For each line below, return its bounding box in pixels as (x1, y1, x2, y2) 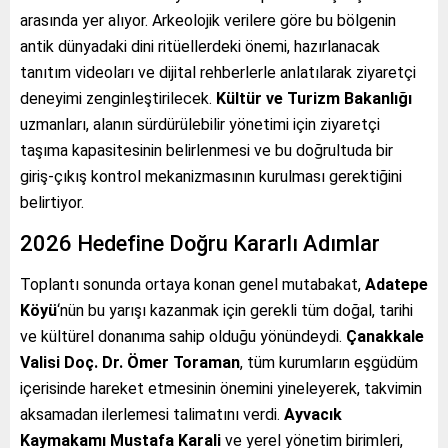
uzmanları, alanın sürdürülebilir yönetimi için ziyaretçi (20, 114, 380, 134)
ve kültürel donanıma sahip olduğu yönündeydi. (20, 326, 346, 346)
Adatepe (365, 274, 428, 294)
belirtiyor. (20, 192, 84, 212)
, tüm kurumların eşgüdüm (240, 352, 418, 372)
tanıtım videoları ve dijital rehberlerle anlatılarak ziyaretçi (20, 62, 416, 82)
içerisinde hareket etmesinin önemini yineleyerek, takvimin (20, 378, 422, 398)
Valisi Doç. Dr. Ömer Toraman (20, 352, 240, 372)
